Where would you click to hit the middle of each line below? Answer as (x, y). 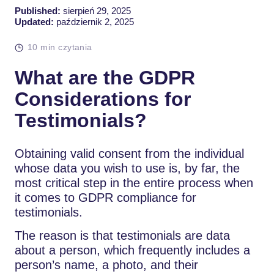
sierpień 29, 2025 (96, 10)
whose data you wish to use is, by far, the (127, 168)
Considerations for (103, 99)
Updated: (34, 21)
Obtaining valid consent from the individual (129, 153)
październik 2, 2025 (94, 21)
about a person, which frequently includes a (132, 250)
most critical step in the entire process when (134, 183)
